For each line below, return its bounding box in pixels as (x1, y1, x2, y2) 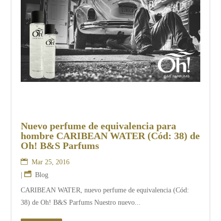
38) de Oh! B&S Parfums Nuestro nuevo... (21, 199, 141, 207)
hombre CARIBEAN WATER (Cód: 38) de (21, 130, 200, 142)
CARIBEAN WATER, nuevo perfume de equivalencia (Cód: (21, 186, 189, 194)
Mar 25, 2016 (32, 158, 70, 166)
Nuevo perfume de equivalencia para (21, 120, 177, 132)
